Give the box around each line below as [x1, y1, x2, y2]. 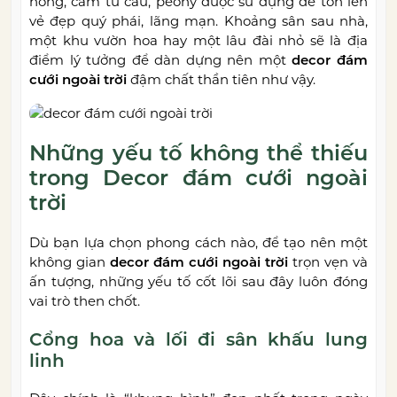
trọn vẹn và [288, 253, 368, 271]
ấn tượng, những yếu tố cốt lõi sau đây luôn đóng [29, 273, 368, 291]
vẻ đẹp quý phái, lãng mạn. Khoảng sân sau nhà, [29, 12, 368, 30]
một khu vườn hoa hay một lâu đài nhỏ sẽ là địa [29, 32, 368, 50]
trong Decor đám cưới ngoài [29, 165, 368, 191]
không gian [29, 253, 105, 271]
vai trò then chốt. [29, 292, 140, 310]
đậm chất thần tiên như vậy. [127, 71, 315, 89]
